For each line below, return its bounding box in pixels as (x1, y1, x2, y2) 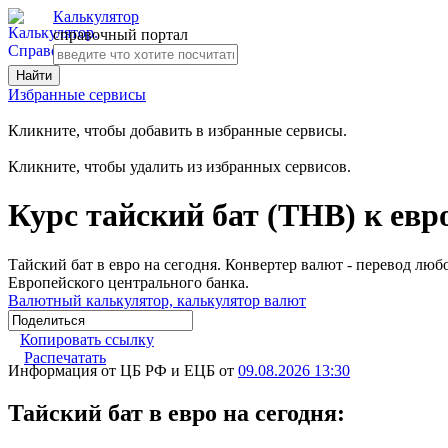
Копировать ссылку (20, 330, 154, 348)
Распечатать (24, 348, 106, 366)
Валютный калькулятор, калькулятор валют (8, 291, 306, 309)
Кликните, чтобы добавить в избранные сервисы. (8, 122, 347, 139)
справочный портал (53, 26, 188, 43)
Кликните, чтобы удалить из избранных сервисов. (8, 158, 351, 175)
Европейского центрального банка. (8, 273, 249, 291)
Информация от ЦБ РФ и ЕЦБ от (8, 361, 238, 379)
